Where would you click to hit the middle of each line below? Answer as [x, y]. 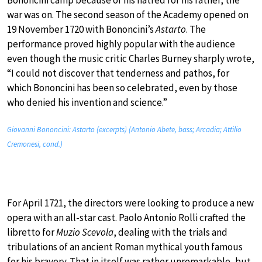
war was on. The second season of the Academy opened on [128, 14]
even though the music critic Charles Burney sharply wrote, [131, 58]
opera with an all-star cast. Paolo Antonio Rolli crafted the [126, 217]
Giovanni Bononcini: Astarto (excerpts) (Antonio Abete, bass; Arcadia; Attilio [124, 129]
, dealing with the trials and [170, 232]
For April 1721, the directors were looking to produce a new [130, 203]
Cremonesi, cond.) [35, 144]
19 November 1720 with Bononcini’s [81, 29]
